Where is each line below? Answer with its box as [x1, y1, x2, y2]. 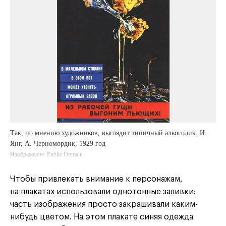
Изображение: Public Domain [10, 151, 83, 158]
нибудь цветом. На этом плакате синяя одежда [10, 213, 193, 221]
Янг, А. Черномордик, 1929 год [10, 140, 105, 148]
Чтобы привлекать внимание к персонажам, [10, 175, 183, 184]
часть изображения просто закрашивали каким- [10, 200, 198, 209]
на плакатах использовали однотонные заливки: [10, 188, 196, 196]
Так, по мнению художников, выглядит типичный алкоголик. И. [10, 129, 207, 137]
